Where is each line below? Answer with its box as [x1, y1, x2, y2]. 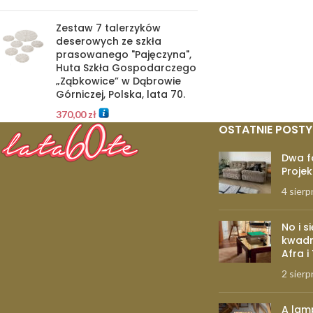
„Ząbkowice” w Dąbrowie [56, 74, 181, 88]
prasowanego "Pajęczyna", [56, 48, 191, 61]
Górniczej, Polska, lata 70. [56, 87, 185, 101]
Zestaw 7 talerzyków [56, 21, 161, 35]
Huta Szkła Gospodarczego [56, 61, 196, 75]
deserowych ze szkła [56, 34, 161, 48]
